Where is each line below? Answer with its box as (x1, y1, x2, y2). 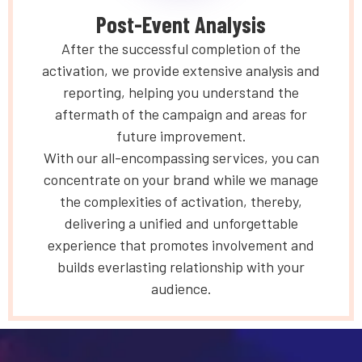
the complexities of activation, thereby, (60, 192, 302, 210)
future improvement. (116, 126, 246, 145)
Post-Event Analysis (96, 10, 266, 38)
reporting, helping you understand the (63, 82, 299, 101)
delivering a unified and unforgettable (64, 213, 298, 232)
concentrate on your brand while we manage (44, 170, 318, 188)
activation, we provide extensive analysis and (42, 61, 320, 79)
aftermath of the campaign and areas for (55, 104, 307, 123)
